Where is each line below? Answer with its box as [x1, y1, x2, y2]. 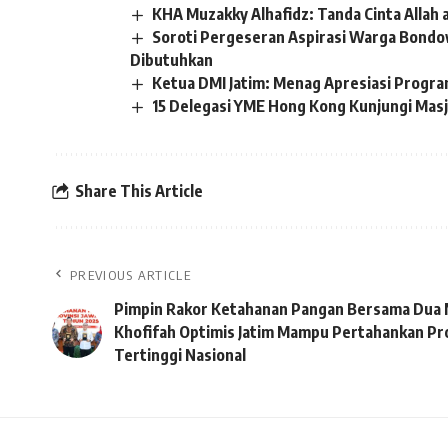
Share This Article [75, 180, 203, 201]
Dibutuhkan [130, 50, 213, 71]
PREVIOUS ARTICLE [70, 267, 191, 284]
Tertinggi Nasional [114, 345, 246, 366]
